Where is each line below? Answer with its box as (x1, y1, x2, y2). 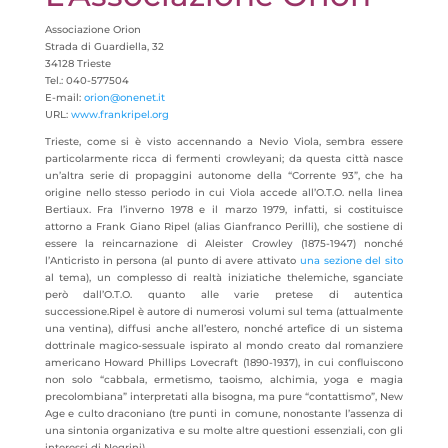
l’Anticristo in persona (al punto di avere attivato (44, 254, 300, 267)
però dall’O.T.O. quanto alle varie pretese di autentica (44, 288, 404, 301)
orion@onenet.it (83, 91, 165, 104)
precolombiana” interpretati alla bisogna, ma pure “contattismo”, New (44, 390, 404, 403)
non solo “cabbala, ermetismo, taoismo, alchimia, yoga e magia (44, 373, 404, 386)
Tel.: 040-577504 (44, 74, 129, 87)
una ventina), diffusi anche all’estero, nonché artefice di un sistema (44, 322, 404, 335)
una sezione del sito (299, 254, 404, 267)
